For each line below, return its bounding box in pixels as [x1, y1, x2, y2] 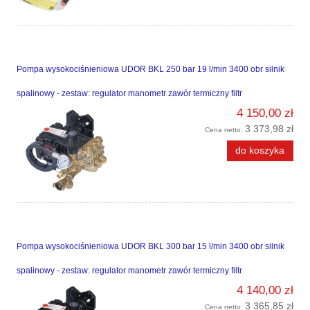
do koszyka [235, 145, 285, 156]
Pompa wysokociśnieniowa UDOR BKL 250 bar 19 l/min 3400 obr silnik [17, 64, 284, 75]
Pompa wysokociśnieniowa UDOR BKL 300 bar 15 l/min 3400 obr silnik [17, 241, 284, 252]
